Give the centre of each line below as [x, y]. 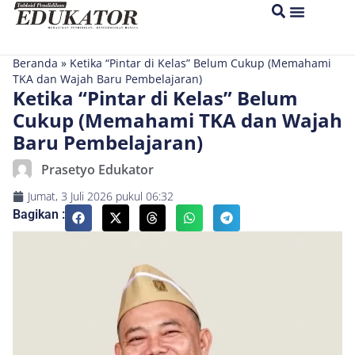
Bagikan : [39, 214]
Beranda [35, 63]
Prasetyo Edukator [97, 170]
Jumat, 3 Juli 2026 [70, 196]
